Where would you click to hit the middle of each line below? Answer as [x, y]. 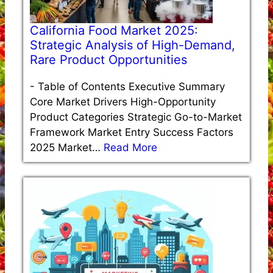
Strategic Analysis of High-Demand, [133, 45]
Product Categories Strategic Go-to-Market [136, 117]
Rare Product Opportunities [108, 59]
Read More [130, 147]
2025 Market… [67, 147]
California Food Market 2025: [114, 30]
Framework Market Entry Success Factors [132, 132]
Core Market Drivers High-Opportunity [123, 101]
